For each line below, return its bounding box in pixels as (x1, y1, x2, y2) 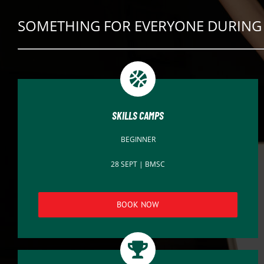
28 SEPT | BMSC (111, 159, 165, 169)
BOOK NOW (117, 199, 159, 210)
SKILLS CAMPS (112, 108, 164, 122)
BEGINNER (120, 134, 156, 144)
